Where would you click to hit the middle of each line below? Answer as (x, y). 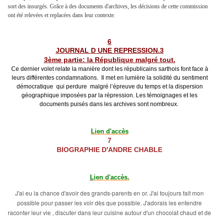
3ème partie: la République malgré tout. (109, 60)
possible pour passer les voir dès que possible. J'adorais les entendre (109, 203)
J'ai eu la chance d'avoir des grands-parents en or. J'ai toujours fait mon (109, 193)
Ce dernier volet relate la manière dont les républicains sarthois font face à (109, 69)
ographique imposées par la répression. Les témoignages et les (113, 96)
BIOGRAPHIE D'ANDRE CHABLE (109, 150)
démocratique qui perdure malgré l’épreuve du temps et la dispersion (109, 87)
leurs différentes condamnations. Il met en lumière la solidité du (96, 78)
